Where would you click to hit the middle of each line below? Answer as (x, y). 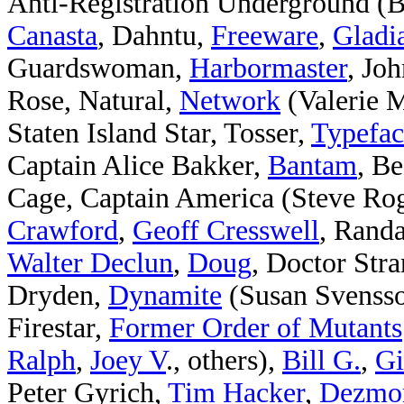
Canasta (52, 36)
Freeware (265, 36)
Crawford (63, 230)
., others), (224, 360)
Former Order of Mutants (256, 328)
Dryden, (58, 295)
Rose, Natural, (93, 101)
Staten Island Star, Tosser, (159, 133)
